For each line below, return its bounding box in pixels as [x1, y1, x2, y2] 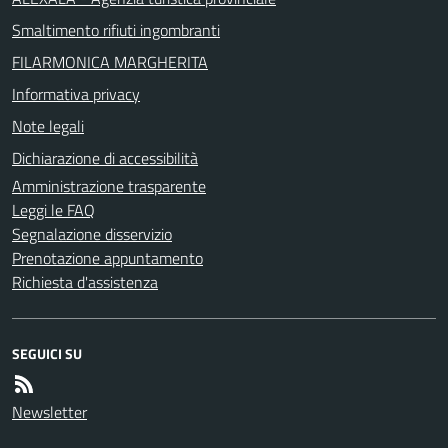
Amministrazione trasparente [12, 173, 206, 198]
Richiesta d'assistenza [12, 269, 158, 294]
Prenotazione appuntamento [12, 245, 203, 270]
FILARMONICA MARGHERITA [12, 49, 208, 74]
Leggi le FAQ [12, 197, 95, 222]
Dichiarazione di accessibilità [12, 145, 198, 170]
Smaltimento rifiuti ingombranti [12, 17, 220, 42]
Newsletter [12, 399, 87, 424]
